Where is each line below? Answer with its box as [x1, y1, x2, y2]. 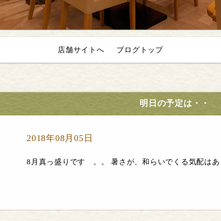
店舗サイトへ [58, 46, 105, 54]
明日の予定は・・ [140, 99, 210, 109]
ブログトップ [116, 46, 163, 54]
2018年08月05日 [27, 133, 93, 143]
